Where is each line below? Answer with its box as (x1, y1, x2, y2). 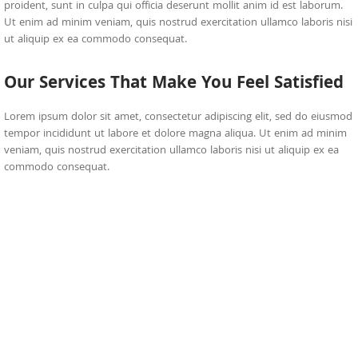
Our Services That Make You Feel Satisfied (4, 70, 344, 98)
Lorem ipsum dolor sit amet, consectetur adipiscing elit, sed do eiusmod (4, 109, 352, 126)
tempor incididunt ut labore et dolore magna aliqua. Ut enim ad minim (4, 125, 347, 143)
